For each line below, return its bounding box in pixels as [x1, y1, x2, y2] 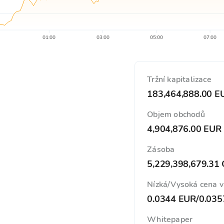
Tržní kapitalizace [147, 74, 211, 85]
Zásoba [147, 144, 175, 155]
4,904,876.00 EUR [147, 123, 221, 135]
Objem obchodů [147, 109, 205, 120]
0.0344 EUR [147, 193, 196, 205]
